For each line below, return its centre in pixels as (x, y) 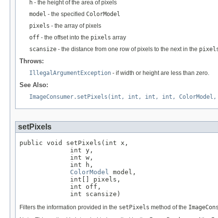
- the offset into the (65, 37)
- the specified (66, 14)
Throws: (32, 61)
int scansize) (70, 194)
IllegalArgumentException (70, 73)
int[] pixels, (70, 179)
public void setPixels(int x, (74, 143)
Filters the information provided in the (69, 207)
